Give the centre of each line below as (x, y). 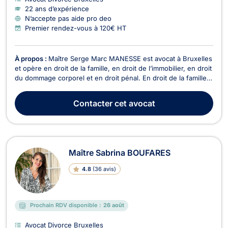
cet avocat (134, 103)
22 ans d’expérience (57, 8)
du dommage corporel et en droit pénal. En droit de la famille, (112, 78)
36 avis (104, 169)
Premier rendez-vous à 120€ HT (76, 28)
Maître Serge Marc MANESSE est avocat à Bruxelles (130, 58)
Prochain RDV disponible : (66, 205)
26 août (114, 205)
